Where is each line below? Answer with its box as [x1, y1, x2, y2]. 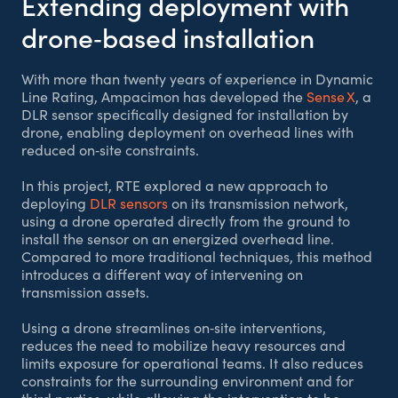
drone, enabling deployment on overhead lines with [21, 123, 354, 141]
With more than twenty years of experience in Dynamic [21, 69, 373, 88]
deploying [21, 194, 90, 212]
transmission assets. [21, 283, 149, 301]
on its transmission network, [168, 194, 348, 212]
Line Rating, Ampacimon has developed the [21, 87, 306, 106]
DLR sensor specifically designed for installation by [21, 105, 348, 123]
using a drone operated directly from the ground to [21, 211, 350, 230]
